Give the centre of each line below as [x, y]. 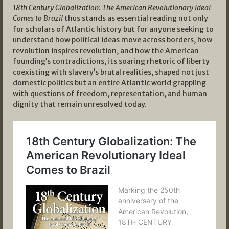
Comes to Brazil [38, 19]
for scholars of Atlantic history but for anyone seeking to [113, 29]
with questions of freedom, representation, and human [110, 94]
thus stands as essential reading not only [135, 19]
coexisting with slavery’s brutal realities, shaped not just [111, 72]
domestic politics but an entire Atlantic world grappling [109, 83]
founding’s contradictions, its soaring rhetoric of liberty [111, 62]
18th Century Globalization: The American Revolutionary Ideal [112, 8]
